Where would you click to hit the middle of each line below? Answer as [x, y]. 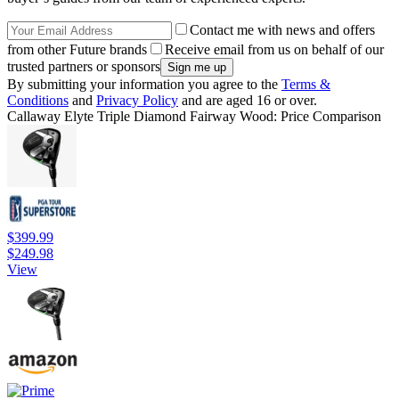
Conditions [38, 100]
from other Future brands [77, 49]
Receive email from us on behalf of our [274, 49]
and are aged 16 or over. [248, 100]
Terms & [306, 84]
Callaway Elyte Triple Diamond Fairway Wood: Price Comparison [194, 116]
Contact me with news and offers [282, 29]
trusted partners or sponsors [84, 66]
